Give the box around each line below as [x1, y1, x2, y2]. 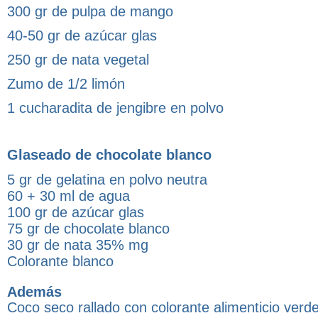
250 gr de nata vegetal [7, 52, 149, 68]
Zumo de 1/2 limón [7, 76, 125, 92]
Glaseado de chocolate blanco [7, 147, 212, 163]
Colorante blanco [7, 253, 114, 270]
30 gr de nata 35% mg [7, 237, 148, 253]
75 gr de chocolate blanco [7, 221, 170, 237]
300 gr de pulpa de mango [7, 4, 173, 20]
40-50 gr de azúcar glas [7, 28, 157, 44]
